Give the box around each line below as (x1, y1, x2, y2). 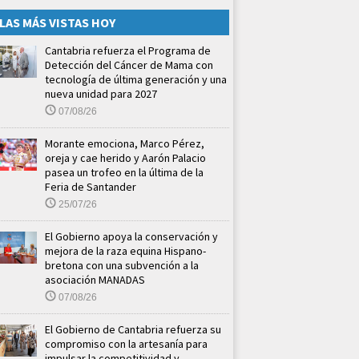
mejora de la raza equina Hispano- (45, 243, 206, 258)
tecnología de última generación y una (45, 71, 227, 87)
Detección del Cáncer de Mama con (45, 57, 213, 72)
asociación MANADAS (45, 272, 145, 287)
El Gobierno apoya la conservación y (45, 228, 218, 244)
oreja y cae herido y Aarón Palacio (45, 150, 206, 165)
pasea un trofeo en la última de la (45, 164, 204, 179)
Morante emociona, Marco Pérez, (45, 135, 204, 151)
